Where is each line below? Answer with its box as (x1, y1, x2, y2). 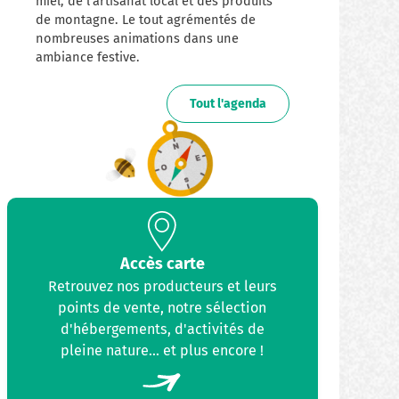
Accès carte (119, 253, 205, 273)
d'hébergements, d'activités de (60, 320, 265, 338)
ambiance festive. (36, 48, 141, 65)
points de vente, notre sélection (58, 298, 267, 316)
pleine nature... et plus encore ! (61, 341, 265, 359)
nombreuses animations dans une (36, 29, 240, 46)
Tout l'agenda (189, 95, 266, 111)
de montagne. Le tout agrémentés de (36, 11, 256, 28)
